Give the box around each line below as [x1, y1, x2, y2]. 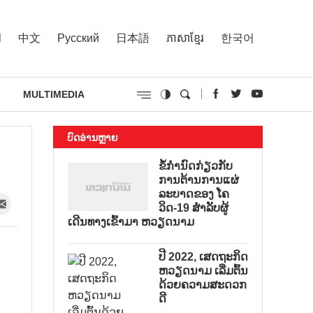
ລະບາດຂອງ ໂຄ [159, 188, 229, 200]
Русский [57, 31, 99, 44]
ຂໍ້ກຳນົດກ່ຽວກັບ [159, 160, 233, 172]
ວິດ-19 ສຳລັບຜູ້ [159, 202, 228, 214]
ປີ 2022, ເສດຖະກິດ [159, 251, 248, 263]
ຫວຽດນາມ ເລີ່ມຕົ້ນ [159, 265, 248, 277]
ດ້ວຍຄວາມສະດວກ [159, 279, 247, 291]
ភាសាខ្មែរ [166, 31, 204, 44]
